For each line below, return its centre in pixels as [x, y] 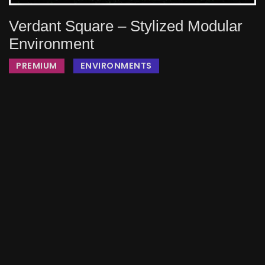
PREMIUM [37, 66]
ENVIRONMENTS [116, 66]
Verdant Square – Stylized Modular [126, 26]
